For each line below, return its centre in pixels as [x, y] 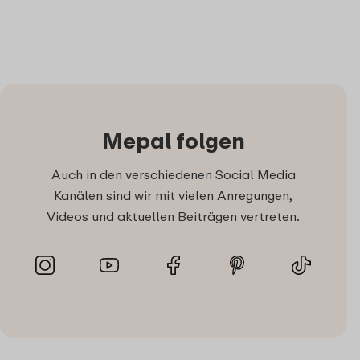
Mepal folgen [173, 140]
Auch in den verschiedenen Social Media [173, 174]
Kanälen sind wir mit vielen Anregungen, [173, 195]
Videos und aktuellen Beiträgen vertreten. [173, 216]
